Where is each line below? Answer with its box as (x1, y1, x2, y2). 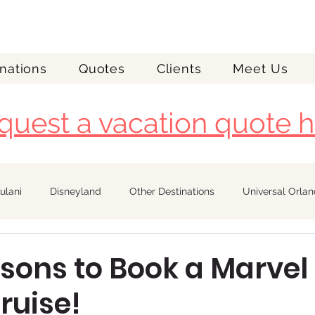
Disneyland (50, 186, 101, 197)
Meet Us (233, 61, 288, 76)
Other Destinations (129, 186, 214, 197)
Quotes (78, 61, 126, 76)
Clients (156, 61, 202, 76)
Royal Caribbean (14, 242, 91, 253)
